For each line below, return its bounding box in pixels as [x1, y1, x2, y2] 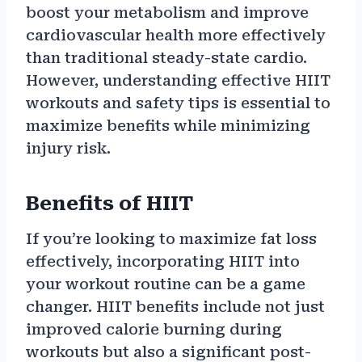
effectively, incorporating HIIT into [26, 253, 300, 271]
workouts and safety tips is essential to [26, 95, 330, 112]
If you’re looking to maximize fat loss [26, 230, 317, 248]
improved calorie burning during [26, 321, 282, 339]
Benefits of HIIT [26, 192, 193, 216]
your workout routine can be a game [26, 276, 305, 293]
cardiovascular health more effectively [26, 27, 326, 44]
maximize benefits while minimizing [26, 117, 310, 135]
